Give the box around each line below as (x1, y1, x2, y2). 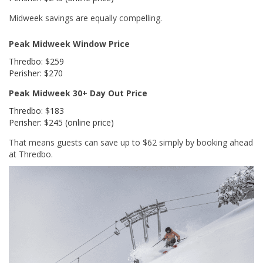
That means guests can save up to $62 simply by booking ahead (9, 137, 253, 149)
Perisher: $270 (9, 68, 63, 79)
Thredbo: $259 (9, 56, 64, 68)
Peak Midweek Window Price (9, 38, 130, 50)
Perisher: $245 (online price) (9, 117, 114, 129)
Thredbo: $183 (9, 105, 64, 117)
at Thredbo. (9, 149, 53, 160)
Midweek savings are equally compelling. (9, 12, 162, 24)
